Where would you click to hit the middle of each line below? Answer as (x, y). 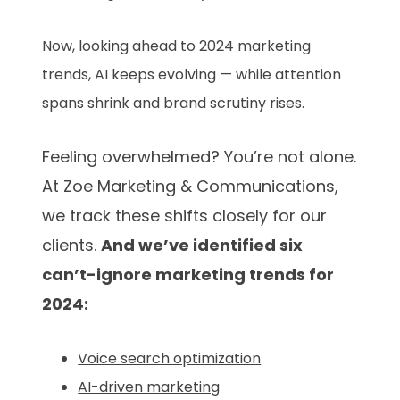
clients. (72, 246)
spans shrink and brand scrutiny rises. (174, 104)
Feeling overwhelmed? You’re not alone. (200, 157)
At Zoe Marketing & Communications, (191, 187)
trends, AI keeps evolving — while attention (192, 75)
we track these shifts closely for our (185, 216)
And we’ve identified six (202, 246)
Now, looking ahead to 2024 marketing (177, 46)
